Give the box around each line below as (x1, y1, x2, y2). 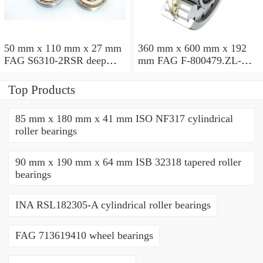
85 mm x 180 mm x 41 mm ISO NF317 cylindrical (15, 113, 233, 125)
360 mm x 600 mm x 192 (137, 42, 247, 54)
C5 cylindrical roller (137, 66, 224, 79)
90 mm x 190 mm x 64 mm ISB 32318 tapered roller (15, 156, 241, 168)
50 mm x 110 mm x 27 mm (4, 42, 122, 54)
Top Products (8, 82, 75, 97)
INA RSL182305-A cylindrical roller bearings (15, 199, 211, 211)
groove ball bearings (4, 66, 91, 79)
